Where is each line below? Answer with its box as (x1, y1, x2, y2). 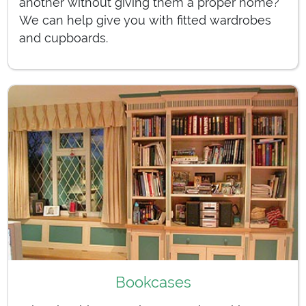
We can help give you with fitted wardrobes (19, 12, 271, 27)
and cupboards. (19, 30, 108, 45)
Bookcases (115, 273, 191, 292)
